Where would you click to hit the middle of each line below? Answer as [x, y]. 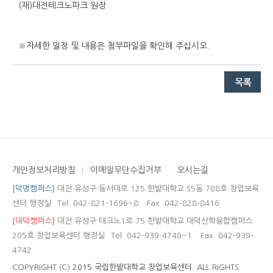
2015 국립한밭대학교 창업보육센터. [133, 267]
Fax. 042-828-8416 [182, 203]
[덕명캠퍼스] [34, 189]
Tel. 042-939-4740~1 [151, 236]
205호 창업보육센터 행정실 [58, 236]
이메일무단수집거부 [126, 170]
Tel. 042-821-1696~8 [98, 203]
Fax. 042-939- [226, 236]
